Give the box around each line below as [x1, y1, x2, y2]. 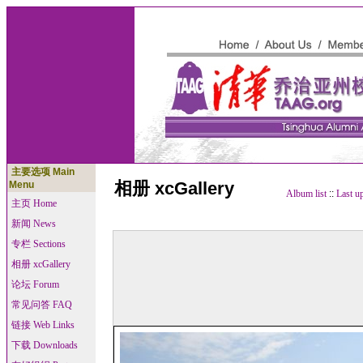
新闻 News [11, 218, 56, 229]
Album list [285, 188, 327, 199]
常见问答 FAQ [11, 299, 72, 310]
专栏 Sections [11, 238, 66, 250]
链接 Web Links [11, 319, 75, 331]
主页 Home [11, 198, 57, 209]
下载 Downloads [11, 340, 78, 351]
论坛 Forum [11, 279, 59, 290]
